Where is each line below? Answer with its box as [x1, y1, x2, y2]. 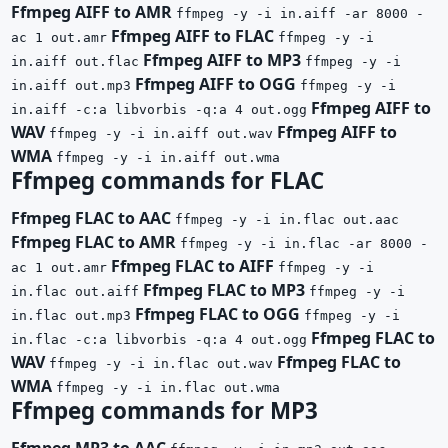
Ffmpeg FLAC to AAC [11, 206, 171, 229]
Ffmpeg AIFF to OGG [135, 72, 296, 95]
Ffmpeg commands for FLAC [11, 164, 324, 196]
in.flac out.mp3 [11, 307, 131, 323]
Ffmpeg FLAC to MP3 [143, 278, 305, 301]
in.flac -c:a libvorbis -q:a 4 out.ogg [11, 331, 307, 347]
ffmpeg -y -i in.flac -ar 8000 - [180, 235, 428, 251]
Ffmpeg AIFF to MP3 [143, 48, 301, 71]
